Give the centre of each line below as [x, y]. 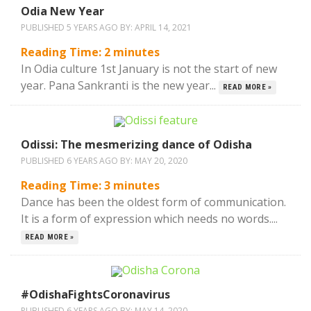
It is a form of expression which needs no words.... [149, 219]
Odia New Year [62, 11]
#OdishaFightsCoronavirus [95, 294]
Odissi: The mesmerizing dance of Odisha [136, 144]
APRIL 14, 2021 [163, 27]
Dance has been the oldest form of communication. [153, 202]
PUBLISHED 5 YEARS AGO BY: [78, 27]
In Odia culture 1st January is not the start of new [149, 69]
